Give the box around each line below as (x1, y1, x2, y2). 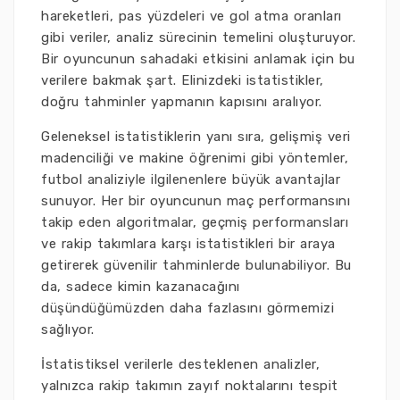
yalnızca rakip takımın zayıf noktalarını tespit (41, 378, 338, 394)
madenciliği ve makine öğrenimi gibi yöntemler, (41, 150, 348, 166)
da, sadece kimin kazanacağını (41, 279, 240, 295)
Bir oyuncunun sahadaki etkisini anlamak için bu (41, 51, 355, 67)
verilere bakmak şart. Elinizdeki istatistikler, (41, 72, 324, 88)
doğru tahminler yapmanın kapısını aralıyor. (41, 94, 322, 110)
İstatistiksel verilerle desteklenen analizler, (41, 356, 320, 372)
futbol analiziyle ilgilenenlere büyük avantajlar (41, 171, 340, 187)
